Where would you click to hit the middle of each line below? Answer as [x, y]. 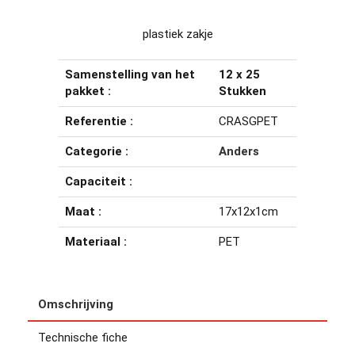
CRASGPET [248, 121]
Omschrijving [76, 304]
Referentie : [99, 121]
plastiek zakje [177, 34]
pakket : [88, 91]
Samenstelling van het [130, 74]
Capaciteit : [99, 181]
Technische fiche [83, 337]
